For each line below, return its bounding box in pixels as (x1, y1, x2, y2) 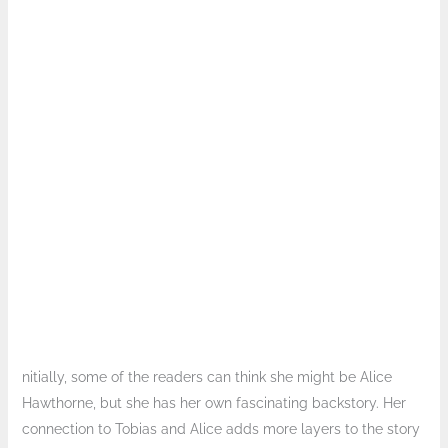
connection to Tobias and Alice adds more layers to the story (21, 420, 420, 437)
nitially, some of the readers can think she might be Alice (21, 368, 392, 385)
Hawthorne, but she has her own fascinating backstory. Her (21, 394, 406, 411)
